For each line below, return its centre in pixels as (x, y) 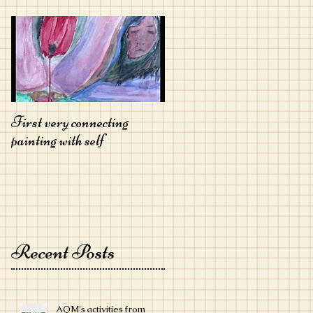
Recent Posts (63, 251)
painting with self (58, 140)
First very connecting (70, 122)
